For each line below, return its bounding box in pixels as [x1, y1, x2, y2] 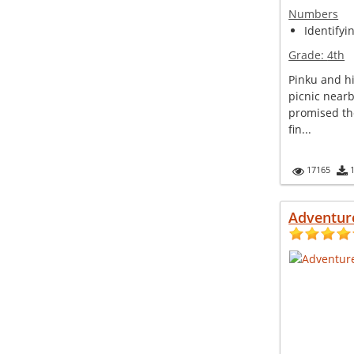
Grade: [288, 47, 328, 62]
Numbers [288, 6, 339, 21]
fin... [288, 122, 312, 137]
